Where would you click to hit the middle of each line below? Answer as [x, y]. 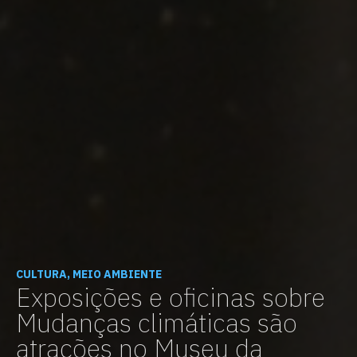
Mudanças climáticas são [157, 322]
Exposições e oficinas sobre [171, 297]
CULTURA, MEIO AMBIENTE [89, 274]
